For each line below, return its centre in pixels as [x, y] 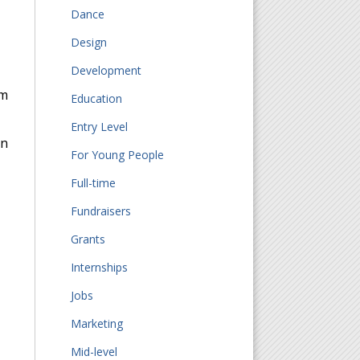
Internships [100, 267]
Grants [88, 239]
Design [89, 42]
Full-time [94, 182]
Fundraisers [101, 211]
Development [106, 70]
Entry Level [100, 126]
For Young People [118, 154]
